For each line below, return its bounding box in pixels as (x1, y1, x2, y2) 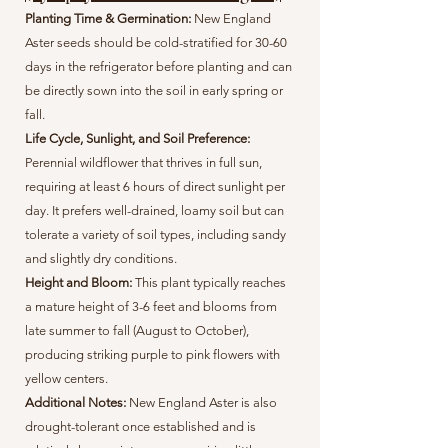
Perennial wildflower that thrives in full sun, (25, 155, 262, 170)
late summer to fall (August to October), (25, 323, 249, 338)
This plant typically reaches (135, 275, 286, 290)
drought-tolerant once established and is (25, 419, 256, 434)
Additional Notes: (25, 395, 129, 410)
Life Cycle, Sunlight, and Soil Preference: (25, 131, 250, 146)
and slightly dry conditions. (25, 251, 177, 266)
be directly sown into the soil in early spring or (25, 83, 283, 98)
